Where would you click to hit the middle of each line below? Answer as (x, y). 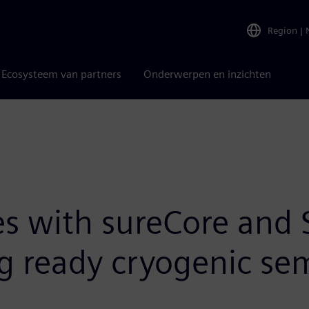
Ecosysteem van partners (61, 74)
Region (282, 30)
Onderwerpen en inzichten (207, 74)
